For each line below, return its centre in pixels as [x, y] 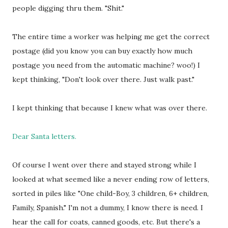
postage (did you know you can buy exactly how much [102, 51]
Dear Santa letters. [44, 136]
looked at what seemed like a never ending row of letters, [111, 179]
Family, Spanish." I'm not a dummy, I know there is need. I [108, 208]
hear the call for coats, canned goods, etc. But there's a [106, 222]
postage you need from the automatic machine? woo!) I [106, 65]
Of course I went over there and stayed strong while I [104, 165]
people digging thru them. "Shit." [68, 8]
